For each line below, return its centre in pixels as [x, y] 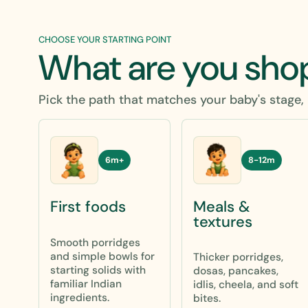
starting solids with [98, 270]
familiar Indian [86, 284]
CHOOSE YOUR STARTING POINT [105, 39]
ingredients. [80, 297]
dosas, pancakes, [236, 271]
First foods [88, 207]
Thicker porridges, [238, 257]
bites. [207, 298]
